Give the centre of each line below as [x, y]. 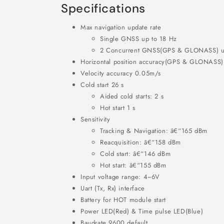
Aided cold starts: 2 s [132, 96]
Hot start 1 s [118, 108]
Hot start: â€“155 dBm [133, 165]
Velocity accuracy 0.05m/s [121, 73]
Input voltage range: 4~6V [120, 177]
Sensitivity [95, 119]
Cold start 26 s [102, 85]
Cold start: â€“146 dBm [135, 154]
